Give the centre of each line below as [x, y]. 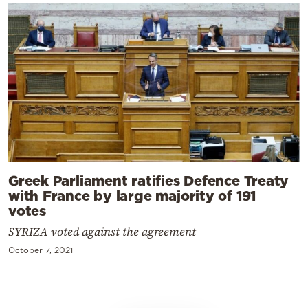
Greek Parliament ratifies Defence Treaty [149, 180]
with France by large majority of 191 [132, 196]
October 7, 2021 [41, 250]
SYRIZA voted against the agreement [102, 232]
